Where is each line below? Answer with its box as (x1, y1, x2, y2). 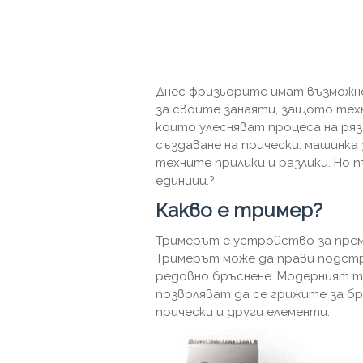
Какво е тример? (156, 199, 322, 222)
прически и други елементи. (156, 305, 330, 319)
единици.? (156, 173, 215, 188)
